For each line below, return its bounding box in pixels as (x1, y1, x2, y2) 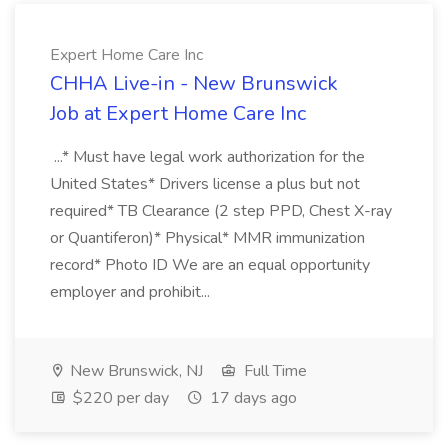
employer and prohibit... (50, 281, 214, 303)
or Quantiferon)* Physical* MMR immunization (50, 227, 365, 249)
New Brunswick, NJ (66, 360, 203, 382)
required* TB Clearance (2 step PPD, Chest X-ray (50, 200, 392, 222)
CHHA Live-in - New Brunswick (50, 70, 338, 97)
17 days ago (206, 387, 297, 409)
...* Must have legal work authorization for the (50, 146, 365, 168)
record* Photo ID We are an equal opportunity (50, 254, 370, 276)
